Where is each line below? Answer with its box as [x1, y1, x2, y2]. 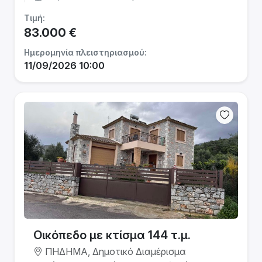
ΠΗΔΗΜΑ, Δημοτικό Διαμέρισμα [43, 246, 186, 257]
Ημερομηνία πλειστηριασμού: [24, 47, 147, 57]
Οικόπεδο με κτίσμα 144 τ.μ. [33, 228, 191, 242]
